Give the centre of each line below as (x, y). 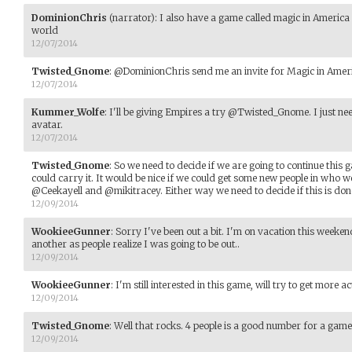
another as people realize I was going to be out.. (136, 244)
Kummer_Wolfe (68, 112)
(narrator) (131, 17)
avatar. (47, 124)
